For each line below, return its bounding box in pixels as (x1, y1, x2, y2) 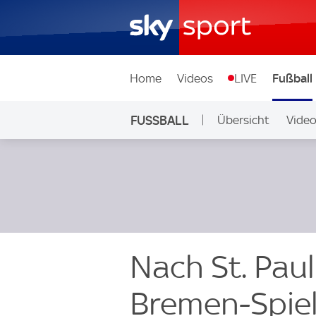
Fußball (272, 71, 312, 85)
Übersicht (217, 113, 269, 127)
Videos (176, 71, 213, 85)
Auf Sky (211, 151, 250, 165)
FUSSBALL (130, 112, 189, 128)
